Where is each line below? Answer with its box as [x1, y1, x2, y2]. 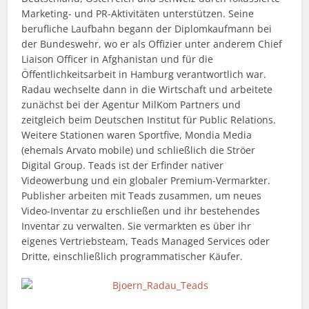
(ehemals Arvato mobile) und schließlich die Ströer [21, 143, 256, 157]
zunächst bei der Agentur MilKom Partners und [21, 98, 241, 112]
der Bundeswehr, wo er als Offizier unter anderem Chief [21, 37, 283, 51]
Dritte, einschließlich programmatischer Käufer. [21, 250, 243, 263]
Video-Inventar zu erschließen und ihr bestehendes [21, 204, 261, 218]
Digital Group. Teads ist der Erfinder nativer [21, 159, 224, 172]
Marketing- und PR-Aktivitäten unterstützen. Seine [21, 7, 255, 21]
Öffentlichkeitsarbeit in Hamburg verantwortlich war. [21, 68, 267, 81]
